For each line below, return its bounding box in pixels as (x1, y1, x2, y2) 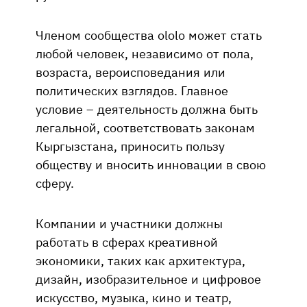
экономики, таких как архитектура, (36, 251, 245, 269)
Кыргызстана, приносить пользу (36, 137, 225, 154)
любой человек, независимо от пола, (36, 45, 254, 62)
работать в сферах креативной (36, 233, 218, 250)
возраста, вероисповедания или (36, 63, 225, 80)
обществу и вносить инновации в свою (36, 156, 266, 173)
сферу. (36, 174, 74, 191)
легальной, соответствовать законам (36, 119, 255, 136)
